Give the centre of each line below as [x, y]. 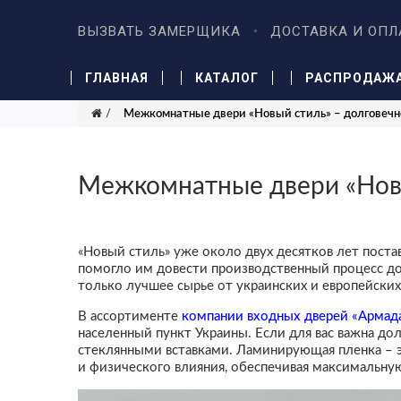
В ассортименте [130, 316]
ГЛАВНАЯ [117, 77]
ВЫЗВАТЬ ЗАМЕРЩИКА [159, 31]
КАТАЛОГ [227, 77]
